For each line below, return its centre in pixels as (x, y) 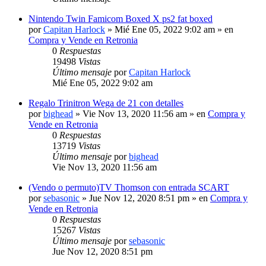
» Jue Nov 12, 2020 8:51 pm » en (145, 198)
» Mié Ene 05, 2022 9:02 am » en (169, 29)
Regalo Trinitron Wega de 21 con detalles (106, 103)
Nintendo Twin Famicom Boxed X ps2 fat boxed (121, 18)
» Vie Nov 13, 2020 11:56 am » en (140, 113)
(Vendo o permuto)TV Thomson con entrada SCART (129, 187)
